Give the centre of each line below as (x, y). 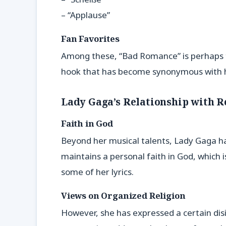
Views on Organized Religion (123, 196)
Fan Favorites (90, 38)
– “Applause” (86, 15)
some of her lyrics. (97, 172)
